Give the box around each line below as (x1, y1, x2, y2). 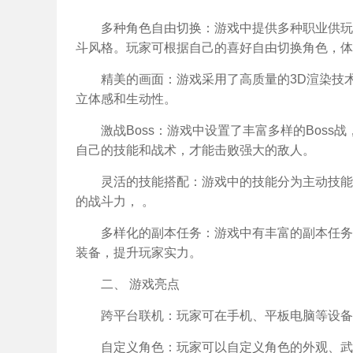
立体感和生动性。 (76, 92, 176, 106)
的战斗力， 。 (76, 195, 154, 208)
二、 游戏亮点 (101, 277, 180, 291)
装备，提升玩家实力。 (76, 246, 202, 259)
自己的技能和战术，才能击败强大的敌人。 (76, 143, 315, 157)
